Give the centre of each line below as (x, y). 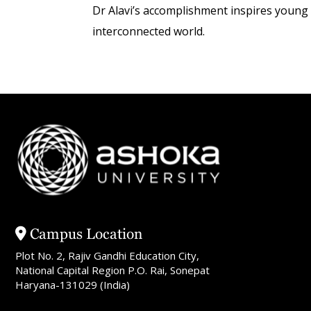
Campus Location (84, 234)
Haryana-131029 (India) (73, 285)
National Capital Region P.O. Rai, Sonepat (112, 270)
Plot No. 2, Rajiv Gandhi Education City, (107, 256)
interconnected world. (148, 32)
